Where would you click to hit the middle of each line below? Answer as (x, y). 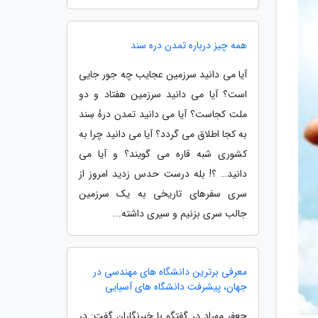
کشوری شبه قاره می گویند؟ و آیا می (163, 154)
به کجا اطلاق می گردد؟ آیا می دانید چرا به (163, 134)
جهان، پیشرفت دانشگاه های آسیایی (176, 287)
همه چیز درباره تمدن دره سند (189, 45)
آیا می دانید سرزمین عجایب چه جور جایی (163, 75)
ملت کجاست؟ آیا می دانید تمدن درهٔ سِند (163, 114)
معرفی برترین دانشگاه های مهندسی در (170, 272)
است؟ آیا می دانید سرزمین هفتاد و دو (163, 94)
